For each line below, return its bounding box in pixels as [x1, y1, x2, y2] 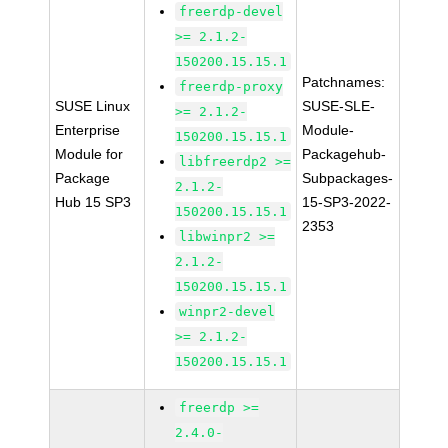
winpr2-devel [179, 304, 276, 319]
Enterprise [55, 122, 121, 138]
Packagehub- [302, 146, 387, 162]
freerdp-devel [179, 4, 284, 19]
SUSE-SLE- [302, 98, 376, 114]
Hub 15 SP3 [55, 194, 132, 210]
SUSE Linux [55, 98, 131, 114]
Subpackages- [302, 170, 394, 186]
